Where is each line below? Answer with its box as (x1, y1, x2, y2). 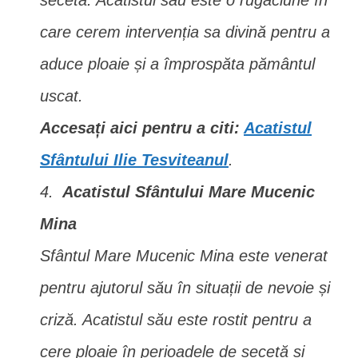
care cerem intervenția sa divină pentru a (40, 23, 330, 41)
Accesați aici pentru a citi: (40, 119, 244, 137)
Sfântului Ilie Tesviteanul (40, 151, 229, 169)
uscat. (40, 87, 83, 105)
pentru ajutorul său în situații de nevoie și (40, 279, 330, 296)
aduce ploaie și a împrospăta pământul (40, 55, 315, 73)
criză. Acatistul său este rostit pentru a (40, 311, 312, 328)
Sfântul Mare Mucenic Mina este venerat (40, 247, 328, 265)
